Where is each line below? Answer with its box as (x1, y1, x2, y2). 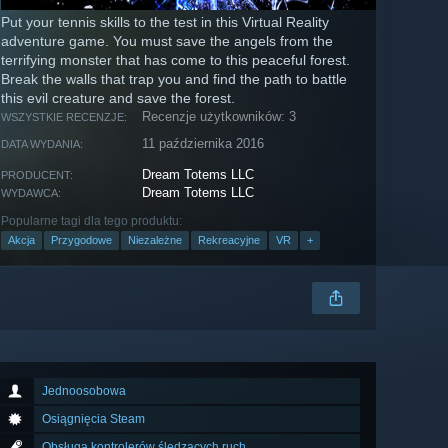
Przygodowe (51, 234, 112, 247)
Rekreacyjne (198, 234, 260, 247)
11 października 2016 (142, 136, 265, 152)
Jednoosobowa (42, 384, 126, 399)
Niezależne (128, 234, 182, 247)
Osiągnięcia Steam (42, 412, 145, 427)
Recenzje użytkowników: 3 (142, 109, 297, 125)
